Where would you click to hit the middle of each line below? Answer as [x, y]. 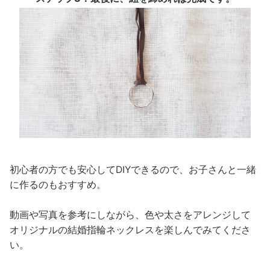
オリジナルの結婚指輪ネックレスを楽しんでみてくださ [130, 230]
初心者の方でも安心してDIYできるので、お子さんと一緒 [133, 170]
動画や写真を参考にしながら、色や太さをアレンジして [130, 215]
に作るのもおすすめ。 [58, 185]
